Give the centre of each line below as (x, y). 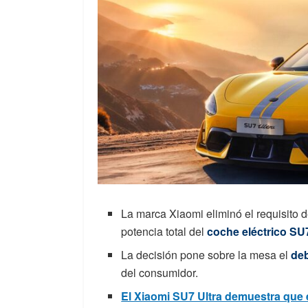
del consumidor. (160, 273)
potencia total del (164, 232)
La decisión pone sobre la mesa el (206, 255)
